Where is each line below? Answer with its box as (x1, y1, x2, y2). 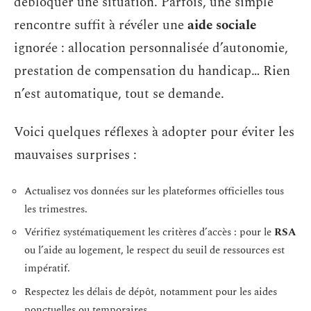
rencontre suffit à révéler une (14, 15, 187, 35)
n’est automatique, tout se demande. (14, 83, 224, 104)
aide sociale (187, 15, 256, 35)
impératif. (24, 260, 70, 276)
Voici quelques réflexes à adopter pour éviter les (14, 122, 294, 142)
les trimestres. (24, 201, 87, 217)
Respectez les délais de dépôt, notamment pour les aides (24, 283, 277, 300)
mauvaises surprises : (14, 145, 137, 165)
